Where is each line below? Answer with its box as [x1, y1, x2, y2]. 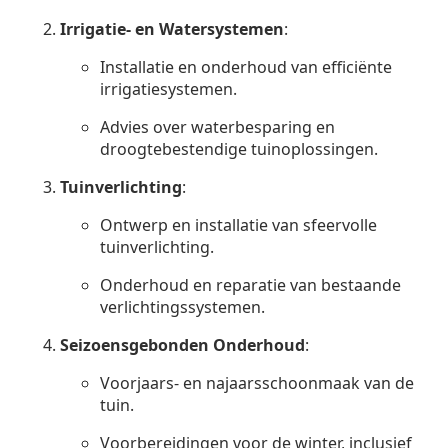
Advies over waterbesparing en [100, 115, 335, 138]
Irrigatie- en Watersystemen [60, 17, 284, 40]
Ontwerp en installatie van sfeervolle [100, 213, 377, 236]
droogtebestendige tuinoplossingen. [100, 137, 378, 160]
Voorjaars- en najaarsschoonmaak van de [100, 371, 414, 394]
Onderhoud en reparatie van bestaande [100, 273, 401, 296]
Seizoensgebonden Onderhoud [60, 333, 305, 356]
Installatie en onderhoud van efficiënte [100, 55, 392, 78]
